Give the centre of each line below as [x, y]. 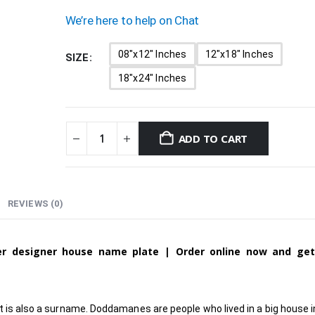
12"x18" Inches [239, 54]
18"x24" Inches [152, 78]
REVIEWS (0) [35, 204]
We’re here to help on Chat [132, 20]
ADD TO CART [213, 139]
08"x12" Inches [152, 54]
